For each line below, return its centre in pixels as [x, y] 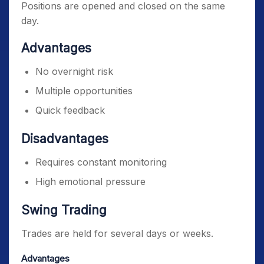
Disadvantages [65, 139]
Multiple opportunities [84, 91]
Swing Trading [64, 210]
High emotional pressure [90, 181]
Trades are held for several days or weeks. [117, 233]
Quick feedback [70, 110]
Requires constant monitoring [101, 162]
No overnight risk [74, 71]
